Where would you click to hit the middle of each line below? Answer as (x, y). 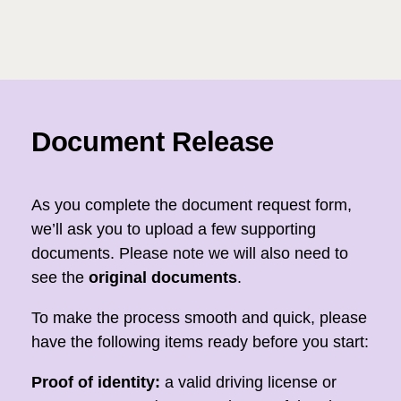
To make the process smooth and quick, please (199, 318)
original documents (163, 277)
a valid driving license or (248, 382)
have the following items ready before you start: (200, 342)
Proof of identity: (96, 382)
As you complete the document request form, (192, 205)
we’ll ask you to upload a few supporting (174, 229)
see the (60, 277)
